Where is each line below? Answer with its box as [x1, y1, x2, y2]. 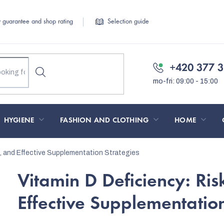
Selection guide [107, 18, 149, 25]
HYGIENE [3, 117, 34, 124]
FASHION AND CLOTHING [60, 117, 149, 124]
